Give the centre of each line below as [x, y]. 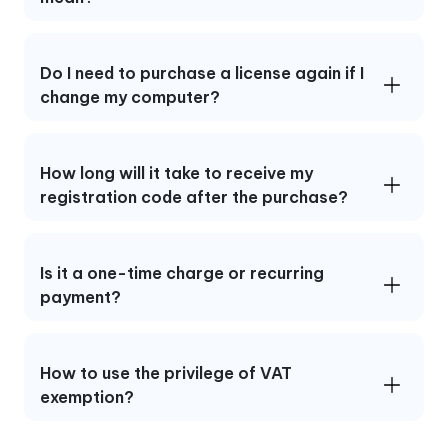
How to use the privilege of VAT [166, 372]
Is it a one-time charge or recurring [182, 272]
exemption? [87, 396]
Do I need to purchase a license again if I [202, 72]
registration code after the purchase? [194, 196]
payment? [80, 296]
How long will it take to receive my [176, 172]
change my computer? [130, 96]
